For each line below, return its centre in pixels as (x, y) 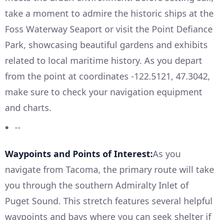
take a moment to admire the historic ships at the (109, 14)
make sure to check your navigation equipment (104, 92)
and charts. (28, 108)
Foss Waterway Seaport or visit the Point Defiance (109, 29)
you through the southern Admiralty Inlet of (97, 185)
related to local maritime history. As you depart (104, 61)
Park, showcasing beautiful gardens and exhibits (106, 45)
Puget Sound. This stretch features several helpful (109, 201)
